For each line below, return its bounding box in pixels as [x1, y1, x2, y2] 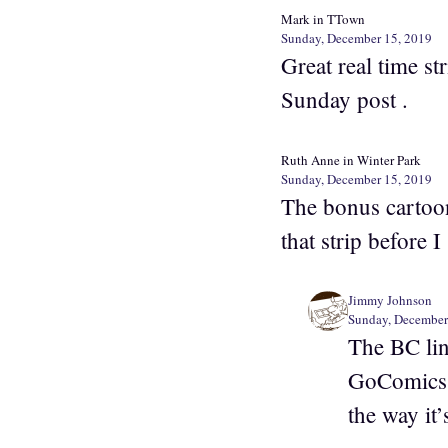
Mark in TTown [281, 10, 365, 29]
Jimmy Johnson [347, 291, 432, 310]
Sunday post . [281, 84, 408, 115]
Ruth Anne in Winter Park [281, 150, 421, 169]
